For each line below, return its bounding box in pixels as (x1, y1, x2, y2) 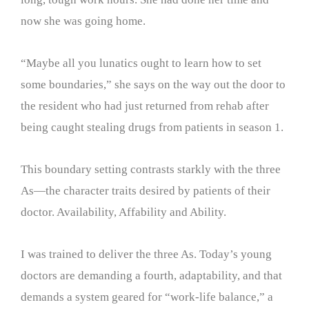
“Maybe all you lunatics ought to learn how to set (21, 57, 261, 70)
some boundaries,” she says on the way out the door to (21, 78, 286, 91)
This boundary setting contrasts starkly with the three (21, 162, 281, 176)
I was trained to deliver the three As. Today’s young (21, 247, 272, 261)
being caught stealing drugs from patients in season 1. (21, 121, 283, 134)
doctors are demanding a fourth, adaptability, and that (21, 268, 282, 282)
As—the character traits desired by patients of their (21, 183, 270, 197)
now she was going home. (21, 14, 146, 28)
